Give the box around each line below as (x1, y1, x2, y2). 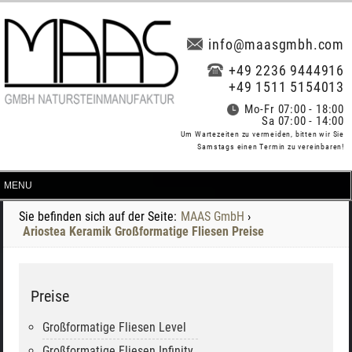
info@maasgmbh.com (208, 36, 344, 53)
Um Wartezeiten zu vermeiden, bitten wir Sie (180, 130, 344, 138)
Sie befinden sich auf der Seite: (19, 209, 177, 224)
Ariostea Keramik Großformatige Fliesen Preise (23, 224, 264, 239)
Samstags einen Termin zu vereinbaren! (197, 142, 344, 151)
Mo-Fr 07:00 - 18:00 (244, 102, 344, 116)
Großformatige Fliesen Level (42, 320, 186, 335)
